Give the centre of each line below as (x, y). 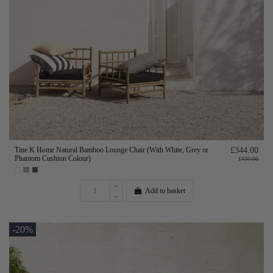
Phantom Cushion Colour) (52, 158)
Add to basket (165, 190)
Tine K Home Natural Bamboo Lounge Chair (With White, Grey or (111, 150)
